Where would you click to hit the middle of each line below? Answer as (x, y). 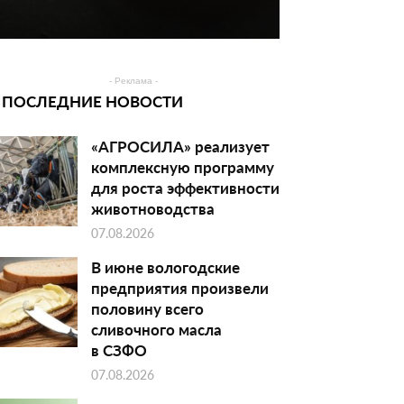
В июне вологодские (165, 266)
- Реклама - (133, 80)
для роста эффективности (185, 187)
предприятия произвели (180, 287)
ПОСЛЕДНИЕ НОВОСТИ (92, 101)
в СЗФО (119, 349)
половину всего (147, 308)
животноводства (153, 208)
